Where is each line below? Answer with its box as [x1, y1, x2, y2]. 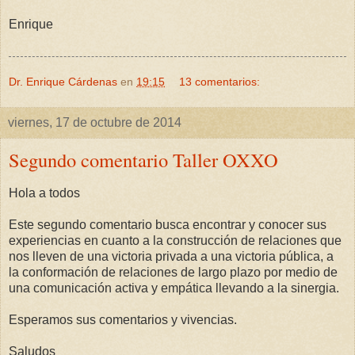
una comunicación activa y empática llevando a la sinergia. [9, 281, 339, 295]
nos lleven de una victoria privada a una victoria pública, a [9, 249, 334, 263]
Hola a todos [9, 185, 80, 200]
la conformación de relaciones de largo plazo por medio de [9, 265, 338, 279]
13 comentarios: [179, 74, 261, 88]
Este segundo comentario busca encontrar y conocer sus [9, 217, 326, 231]
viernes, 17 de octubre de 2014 [8, 115, 181, 129]
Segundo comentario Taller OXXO [9, 146, 278, 173]
